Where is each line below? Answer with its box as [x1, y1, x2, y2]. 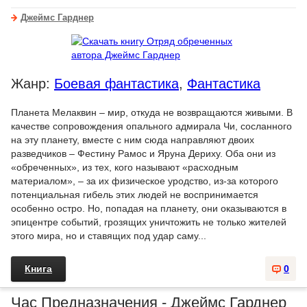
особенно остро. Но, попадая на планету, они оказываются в [11, 202, 286, 214]
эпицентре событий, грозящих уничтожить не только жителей [11, 216, 286, 228]
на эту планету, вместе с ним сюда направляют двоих [11, 134, 254, 145]
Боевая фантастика [54, 75, 179, 91]
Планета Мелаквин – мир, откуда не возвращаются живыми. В [11, 106, 293, 118]
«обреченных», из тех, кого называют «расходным [11, 161, 238, 173]
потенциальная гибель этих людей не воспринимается [11, 188, 258, 200]
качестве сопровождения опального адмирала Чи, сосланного [11, 120, 292, 132]
